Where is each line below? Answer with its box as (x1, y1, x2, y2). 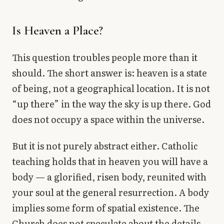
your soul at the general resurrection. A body (12, 185, 209, 199)
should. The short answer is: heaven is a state (12, 65, 207, 79)
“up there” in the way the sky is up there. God (12, 96, 211, 110)
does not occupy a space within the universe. (12, 112, 204, 126)
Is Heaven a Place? (12, 22, 103, 38)
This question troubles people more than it (12, 50, 197, 64)
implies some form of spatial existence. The (12, 201, 199, 215)
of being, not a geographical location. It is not (12, 81, 210, 95)
